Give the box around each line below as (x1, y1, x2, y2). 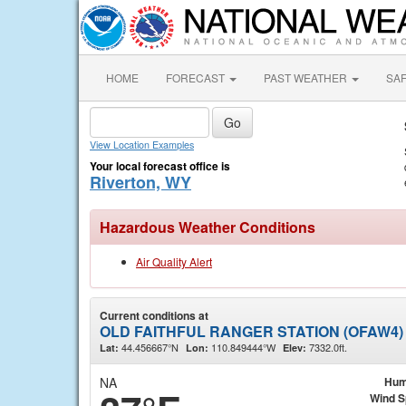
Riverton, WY (90, 170, 191, 194)
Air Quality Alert (136, 254, 212, 269)
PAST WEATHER (264, 70, 350, 85)
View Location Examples (90, 138, 194, 151)
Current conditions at (100, 307, 208, 324)
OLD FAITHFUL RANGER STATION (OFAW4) (100, 321, 403, 342)
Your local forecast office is (90, 158, 230, 174)
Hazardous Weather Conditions (100, 217, 315, 237)
